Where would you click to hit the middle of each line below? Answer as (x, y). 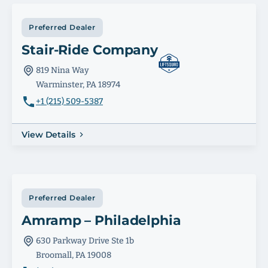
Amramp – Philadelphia (101, 220)
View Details (48, 135)
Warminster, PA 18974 (78, 85)
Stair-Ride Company (90, 50)
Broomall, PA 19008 (74, 255)
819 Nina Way (63, 70)
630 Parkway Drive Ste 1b (85, 241)
